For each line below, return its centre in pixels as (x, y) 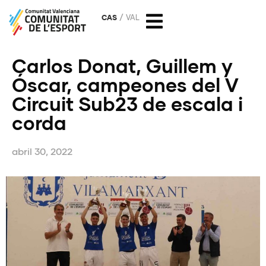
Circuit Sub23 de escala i (127, 103)
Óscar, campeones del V (125, 84)
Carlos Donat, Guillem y (122, 65)
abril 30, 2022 (42, 151)
